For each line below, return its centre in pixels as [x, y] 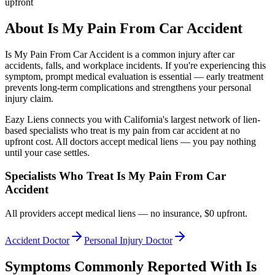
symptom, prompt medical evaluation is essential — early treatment [134, 76]
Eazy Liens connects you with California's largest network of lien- [133, 119]
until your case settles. [47, 152]
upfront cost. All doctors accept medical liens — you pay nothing [130, 141]
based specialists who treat [57, 130]
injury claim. [29, 98]
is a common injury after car [179, 54]
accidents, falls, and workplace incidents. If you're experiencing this [135, 65]
